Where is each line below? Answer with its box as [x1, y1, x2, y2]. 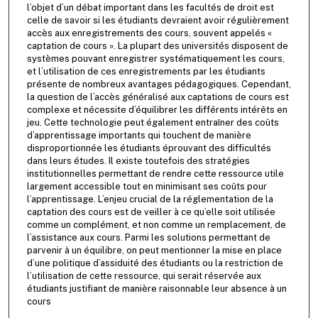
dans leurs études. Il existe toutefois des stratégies [26, 155, 250, 167]
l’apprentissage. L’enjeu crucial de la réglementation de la [26, 194, 273, 205]
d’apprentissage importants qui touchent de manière [26, 130, 251, 141]
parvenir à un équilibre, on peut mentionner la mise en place [26, 245, 282, 256]
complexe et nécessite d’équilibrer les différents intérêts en [26, 104, 287, 116]
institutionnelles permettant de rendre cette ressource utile [26, 168, 284, 180]
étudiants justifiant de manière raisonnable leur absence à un [26, 283, 287, 295]
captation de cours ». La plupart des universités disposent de [26, 40, 288, 52]
